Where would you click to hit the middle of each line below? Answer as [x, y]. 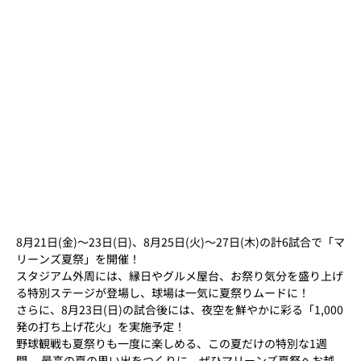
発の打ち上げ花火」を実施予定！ [101, 326]
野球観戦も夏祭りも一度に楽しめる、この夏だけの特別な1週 [172, 343]
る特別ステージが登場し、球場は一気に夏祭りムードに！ [163, 292]
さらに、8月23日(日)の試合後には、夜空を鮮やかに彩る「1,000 [180, 309]
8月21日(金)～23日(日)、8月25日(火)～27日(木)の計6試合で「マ [180, 241]
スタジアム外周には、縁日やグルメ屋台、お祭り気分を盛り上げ [180, 275]
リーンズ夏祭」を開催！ [78, 258]
